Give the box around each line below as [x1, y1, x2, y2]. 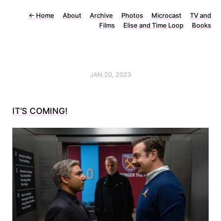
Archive [90, 11, 113, 19]
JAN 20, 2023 [90, 71, 131, 78]
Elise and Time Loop [123, 21, 184, 29]
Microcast [151, 11, 182, 19]
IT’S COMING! [12, 106, 68, 116]
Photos [121, 11, 143, 19]
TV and [190, 11, 211, 19]
